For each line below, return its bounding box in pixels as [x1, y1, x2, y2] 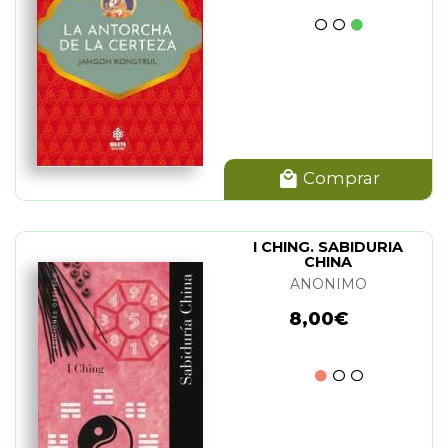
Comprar [298, 167, 380, 188]
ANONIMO [289, 275, 367, 293]
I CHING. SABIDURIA [253, 238, 403, 256]
